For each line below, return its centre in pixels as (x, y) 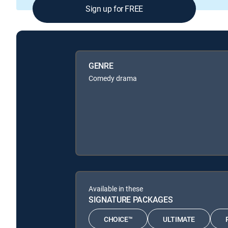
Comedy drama (113, 78)
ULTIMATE (179, 219)
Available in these (116, 189)
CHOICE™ (118, 219)
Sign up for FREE (114, 8)
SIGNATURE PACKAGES (131, 200)
